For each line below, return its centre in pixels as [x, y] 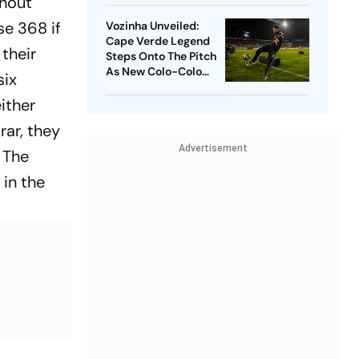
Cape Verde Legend [157, 41]
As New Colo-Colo [153, 72]
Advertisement [213, 149]
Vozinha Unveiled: [152, 26]
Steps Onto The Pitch [161, 56]
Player [122, 87]
